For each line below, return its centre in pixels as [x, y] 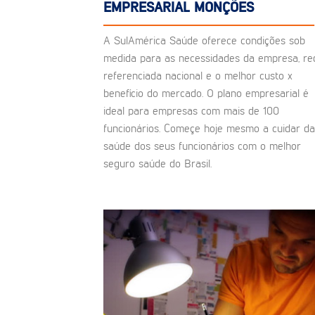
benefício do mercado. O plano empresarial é [206, 94]
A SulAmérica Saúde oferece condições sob [204, 41]
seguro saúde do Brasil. [157, 164]
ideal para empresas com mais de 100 [191, 111]
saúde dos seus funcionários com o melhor [202, 147]
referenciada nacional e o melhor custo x [198, 76]
